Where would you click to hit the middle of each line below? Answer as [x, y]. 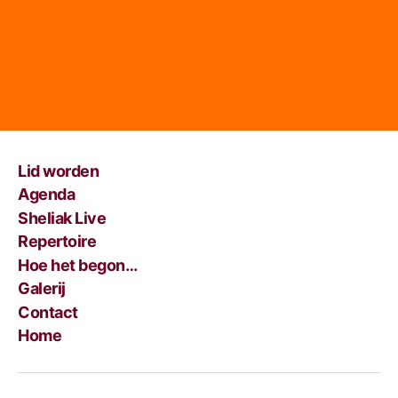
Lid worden [59, 171]
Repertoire [57, 241]
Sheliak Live [62, 218]
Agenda [47, 194]
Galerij [42, 288]
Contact [48, 312]
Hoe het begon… [78, 265]
